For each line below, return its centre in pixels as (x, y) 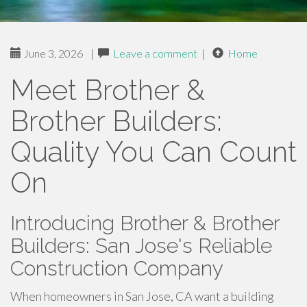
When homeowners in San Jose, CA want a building (142, 296)
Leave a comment (155, 53)
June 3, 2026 (52, 53)
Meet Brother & (108, 90)
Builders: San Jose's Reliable (141, 246)
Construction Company (117, 268)
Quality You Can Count (153, 152)
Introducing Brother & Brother (145, 223)
